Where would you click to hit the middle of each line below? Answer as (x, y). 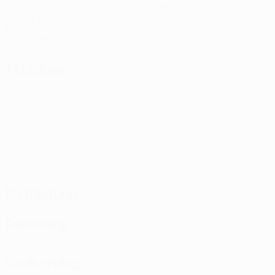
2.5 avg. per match (46, 48)
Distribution (41, 193)
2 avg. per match (182, 17)
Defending (37, 224)
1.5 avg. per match (45, 17)
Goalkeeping (42, 262)
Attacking (35, 69)
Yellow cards (33, 38)
